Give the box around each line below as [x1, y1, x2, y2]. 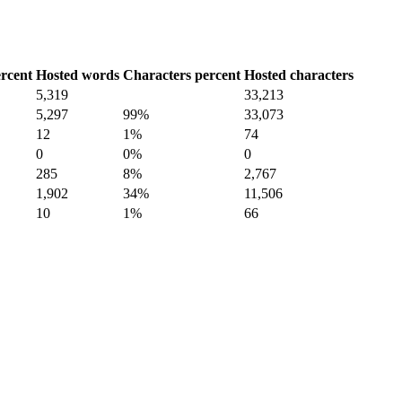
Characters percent [123, 66, 240, 83]
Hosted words [36, 66, 119, 83]
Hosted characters [244, 66, 354, 83]
